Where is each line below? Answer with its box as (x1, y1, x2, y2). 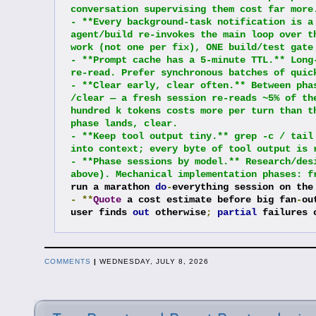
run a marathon (70, 181, 155, 193)
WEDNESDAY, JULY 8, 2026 (96, 257, 209, 265)
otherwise (149, 206, 206, 218)
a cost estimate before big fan (121, 193, 296, 205)
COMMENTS (44, 257, 91, 265)
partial (217, 206, 257, 218)
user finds (70, 206, 133, 218)
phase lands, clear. (70, 117, 178, 129)
